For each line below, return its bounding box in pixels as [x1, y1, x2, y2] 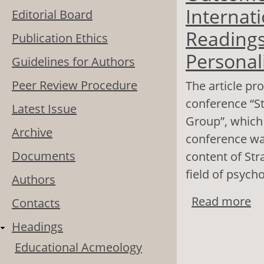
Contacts [12, 195, 60, 212]
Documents [12, 148, 75, 164]
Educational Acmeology [15, 239, 142, 256]
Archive [12, 124, 52, 141]
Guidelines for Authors [12, 54, 135, 70]
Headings [12, 219, 63, 235]
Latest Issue [12, 101, 77, 117]
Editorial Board [12, 6, 93, 23]
